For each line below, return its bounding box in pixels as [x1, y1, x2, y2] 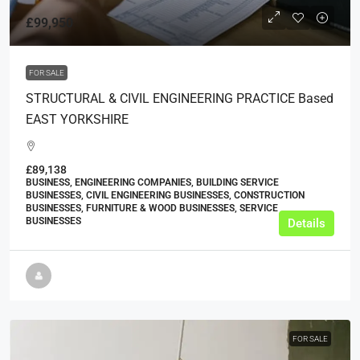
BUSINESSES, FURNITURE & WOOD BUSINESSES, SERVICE [26, 202, 278, 214]
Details [288, 215, 325, 231]
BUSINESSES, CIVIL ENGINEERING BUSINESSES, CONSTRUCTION [26, 189, 305, 201]
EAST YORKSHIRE [26, 111, 129, 127]
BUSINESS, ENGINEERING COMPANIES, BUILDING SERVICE [26, 176, 279, 188]
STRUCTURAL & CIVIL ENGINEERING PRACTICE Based [26, 90, 333, 106]
